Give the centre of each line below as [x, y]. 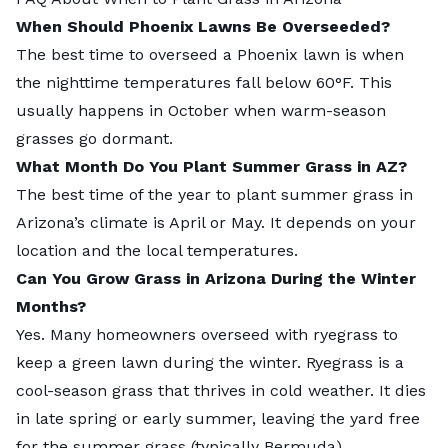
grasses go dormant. [97, 138]
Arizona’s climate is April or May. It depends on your [216, 222]
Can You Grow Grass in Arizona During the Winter [216, 278]
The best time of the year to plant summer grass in [214, 194]
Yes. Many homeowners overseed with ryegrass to [207, 334]
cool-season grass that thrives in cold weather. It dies [221, 390]
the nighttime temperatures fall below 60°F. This [204, 82]
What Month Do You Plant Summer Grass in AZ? [211, 166]
